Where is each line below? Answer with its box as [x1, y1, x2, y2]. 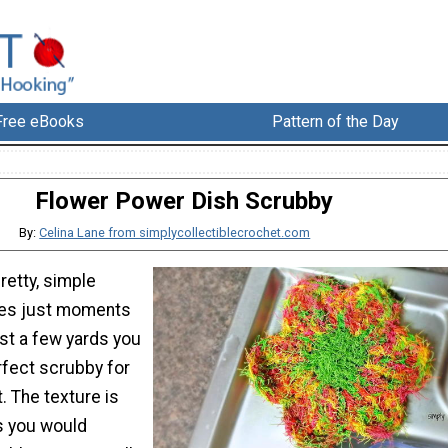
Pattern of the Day [272, 112, 400, 132]
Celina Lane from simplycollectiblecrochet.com [39, 225, 311, 241]
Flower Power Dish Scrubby [35, 187, 333, 216]
